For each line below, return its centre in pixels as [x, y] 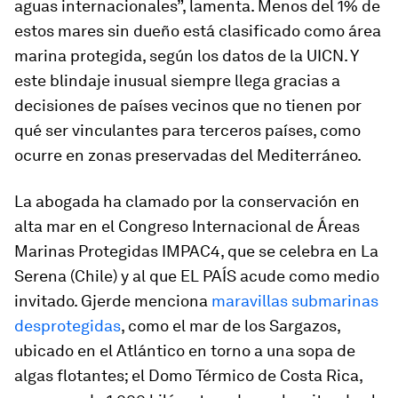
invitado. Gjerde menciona [113, 301]
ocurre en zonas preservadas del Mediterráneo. [188, 155]
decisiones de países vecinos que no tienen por [188, 106]
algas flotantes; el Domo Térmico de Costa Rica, [188, 376]
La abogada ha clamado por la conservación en [187, 202]
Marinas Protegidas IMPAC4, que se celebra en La [196, 251]
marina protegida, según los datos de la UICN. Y [186, 56]
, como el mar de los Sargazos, [231, 326]
